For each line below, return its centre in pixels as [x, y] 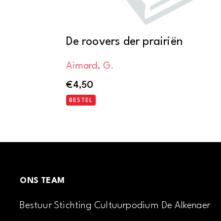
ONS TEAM [42, 181]
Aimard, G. [90, 66]
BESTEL [81, 101]
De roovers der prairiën [125, 42]
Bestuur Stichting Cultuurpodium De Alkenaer [115, 206]
